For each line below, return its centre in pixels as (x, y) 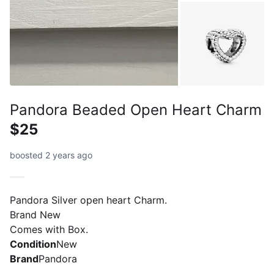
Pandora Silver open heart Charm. (88, 200)
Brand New (35, 214)
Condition (33, 244)
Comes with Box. (49, 229)
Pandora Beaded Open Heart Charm (136, 109)
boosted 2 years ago (51, 155)
